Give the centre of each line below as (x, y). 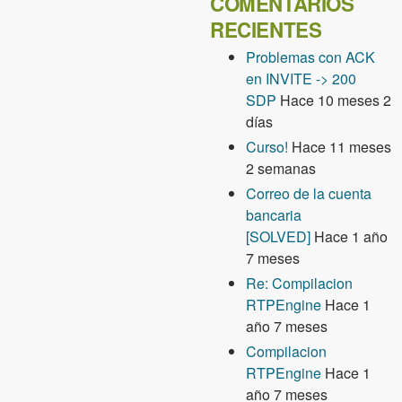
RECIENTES (266, 30)
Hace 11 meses (341, 147)
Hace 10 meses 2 (336, 100)
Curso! (267, 147)
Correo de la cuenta (309, 193)
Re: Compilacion (299, 283)
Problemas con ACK (310, 57)
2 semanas (281, 168)
